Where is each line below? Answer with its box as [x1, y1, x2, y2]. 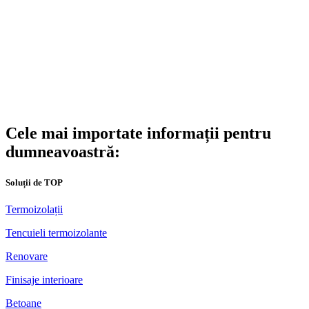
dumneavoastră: [6, 143, 120, 161]
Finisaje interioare [6, 273, 83, 286]
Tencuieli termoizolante [6, 226, 107, 239]
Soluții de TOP [6, 177, 63, 188]
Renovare [6, 250, 48, 262]
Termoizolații [6, 203, 63, 215]
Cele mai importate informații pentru [6, 124, 271, 143]
